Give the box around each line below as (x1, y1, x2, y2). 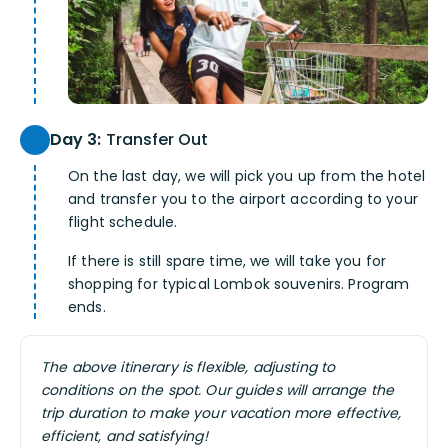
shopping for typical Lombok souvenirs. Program (68, 274, 410, 295)
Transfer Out (101, 128, 209, 152)
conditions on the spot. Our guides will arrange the (41, 380, 395, 401)
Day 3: (50, 128, 102, 152)
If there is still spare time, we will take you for (68, 251, 387, 272)
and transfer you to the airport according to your (68, 189, 418, 210)
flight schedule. (68, 212, 178, 233)
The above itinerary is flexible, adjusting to (41, 357, 336, 378)
